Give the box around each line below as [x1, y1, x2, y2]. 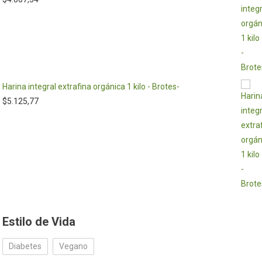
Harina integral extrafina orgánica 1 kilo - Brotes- [2, 82, 180, 91]
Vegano [59, 242, 88, 251]
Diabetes [9, 242, 42, 251]
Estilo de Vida [2, 215, 76, 229]
